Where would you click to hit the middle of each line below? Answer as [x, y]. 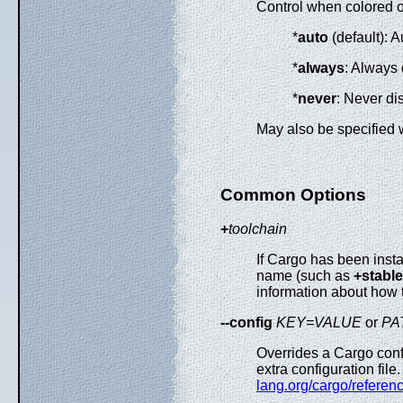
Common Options [293, 194]
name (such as [305, 276]
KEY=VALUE [319, 323]
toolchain [258, 229]
